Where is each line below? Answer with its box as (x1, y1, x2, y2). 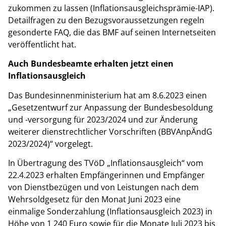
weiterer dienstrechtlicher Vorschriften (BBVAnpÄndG (8, 126, 212, 137)
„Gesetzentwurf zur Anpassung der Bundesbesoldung (8, 101, 213, 113)
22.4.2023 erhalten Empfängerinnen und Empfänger (8, 169, 205, 181)
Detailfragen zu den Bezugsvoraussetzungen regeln (8, 14, 204, 26)
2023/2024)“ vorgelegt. (8, 138, 93, 149)
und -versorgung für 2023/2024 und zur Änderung (8, 114, 198, 125)
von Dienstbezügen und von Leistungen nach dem (8, 182, 199, 193)
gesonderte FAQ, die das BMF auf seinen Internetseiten (8, 26, 216, 38)
